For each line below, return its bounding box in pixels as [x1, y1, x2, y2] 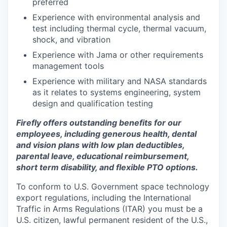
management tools [32, 61, 104, 71]
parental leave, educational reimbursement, [16, 151, 189, 161]
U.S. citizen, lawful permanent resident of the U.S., [16, 215, 208, 225]
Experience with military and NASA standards [32, 76, 207, 86]
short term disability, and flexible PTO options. [16, 162, 198, 172]
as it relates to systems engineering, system [32, 87, 201, 97]
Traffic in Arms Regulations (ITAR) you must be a [16, 204, 203, 214]
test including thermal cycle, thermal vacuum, [32, 23, 206, 33]
